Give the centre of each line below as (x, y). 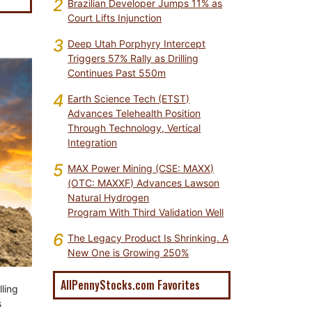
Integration (93, 142)
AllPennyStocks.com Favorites (130, 285)
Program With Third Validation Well (146, 212)
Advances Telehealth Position (134, 113)
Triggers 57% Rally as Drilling (133, 58)
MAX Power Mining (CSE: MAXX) (141, 168)
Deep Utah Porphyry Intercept (137, 44)
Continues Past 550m (117, 73)
